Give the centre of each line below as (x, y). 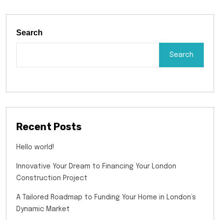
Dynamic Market (43, 209)
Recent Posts (49, 127)
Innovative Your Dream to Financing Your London (96, 167)
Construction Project (52, 179)
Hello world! (35, 148)
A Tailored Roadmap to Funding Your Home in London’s (106, 198)
